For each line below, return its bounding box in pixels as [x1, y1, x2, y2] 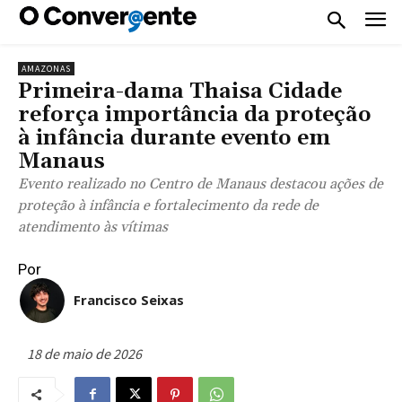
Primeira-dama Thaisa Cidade [18, 77, 342, 105]
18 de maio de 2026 [27, 344, 142, 363]
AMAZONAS [22, 62, 71, 74]
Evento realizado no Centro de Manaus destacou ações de [18, 174, 383, 193]
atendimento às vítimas [18, 217, 168, 236]
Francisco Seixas [74, 290, 184, 309]
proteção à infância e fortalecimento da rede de [18, 196, 319, 214]
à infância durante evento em [18, 124, 330, 152]
